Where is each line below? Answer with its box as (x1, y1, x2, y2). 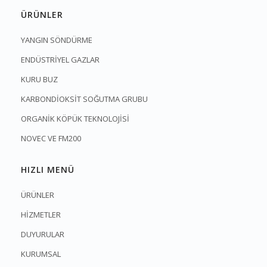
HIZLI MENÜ (21, 164, 74, 176)
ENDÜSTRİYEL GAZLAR (21, 54, 100, 66)
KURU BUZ (21, 74, 58, 85)
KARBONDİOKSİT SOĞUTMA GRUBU (21, 94, 148, 105)
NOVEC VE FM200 (21, 133, 81, 144)
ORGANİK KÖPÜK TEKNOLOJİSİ (21, 113, 129, 125)
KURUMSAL (21, 249, 61, 260)
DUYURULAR (21, 229, 64, 240)
